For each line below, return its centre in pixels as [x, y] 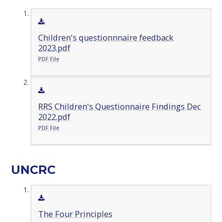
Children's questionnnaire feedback [106, 37]
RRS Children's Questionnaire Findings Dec [119, 106]
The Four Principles [75, 214]
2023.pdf [54, 48]
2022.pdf [54, 117]
